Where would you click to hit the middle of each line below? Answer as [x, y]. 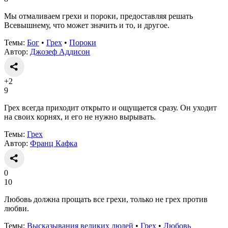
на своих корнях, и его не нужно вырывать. [80, 117]
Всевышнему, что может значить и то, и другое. [87, 25]
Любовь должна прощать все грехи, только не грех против [106, 199]
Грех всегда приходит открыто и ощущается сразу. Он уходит [110, 107]
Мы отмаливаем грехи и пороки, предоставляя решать [98, 16]
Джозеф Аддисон [60, 51]
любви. [17, 208]
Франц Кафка [54, 143]
